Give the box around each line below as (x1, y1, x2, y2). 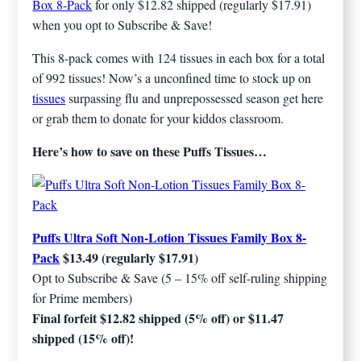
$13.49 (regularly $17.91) (60, 248, 199, 268)
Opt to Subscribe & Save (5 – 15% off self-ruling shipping (32, 269, 328, 287)
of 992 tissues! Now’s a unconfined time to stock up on (32, 69, 312, 87)
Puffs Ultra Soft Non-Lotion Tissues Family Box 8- (32, 228, 307, 247)
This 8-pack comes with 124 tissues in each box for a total (32, 49, 326, 67)
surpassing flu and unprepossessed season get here (65, 89, 324, 107)
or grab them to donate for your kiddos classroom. (32, 110, 284, 127)
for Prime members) (32, 289, 133, 307)
